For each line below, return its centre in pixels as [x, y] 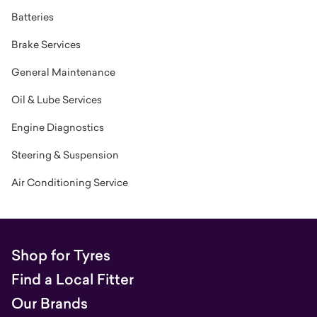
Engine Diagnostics [58, 127]
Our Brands [50, 304]
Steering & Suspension [65, 155]
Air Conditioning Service [70, 182]
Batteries [33, 17]
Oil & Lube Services [57, 99]
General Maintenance [63, 72]
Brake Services [46, 44]
